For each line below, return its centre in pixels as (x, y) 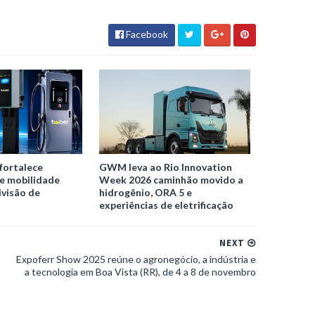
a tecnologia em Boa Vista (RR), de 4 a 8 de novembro (140, 271)
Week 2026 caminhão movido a (172, 179)
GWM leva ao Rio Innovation (166, 167)
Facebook (146, 34)
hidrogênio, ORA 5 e (146, 192)
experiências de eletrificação (167, 205)
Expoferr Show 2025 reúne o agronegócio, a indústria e (136, 259)
